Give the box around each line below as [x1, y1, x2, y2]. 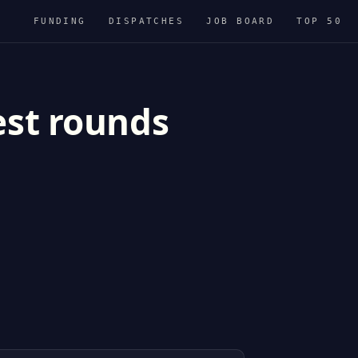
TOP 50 [296, 16, 342, 26]
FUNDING [33, 16, 86, 26]
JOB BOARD [206, 16, 275, 26]
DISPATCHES [108, 16, 185, 26]
